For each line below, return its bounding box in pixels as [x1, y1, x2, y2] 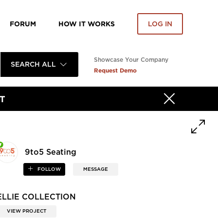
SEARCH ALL [10, 61, 56, 68]
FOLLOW [36, 167, 61, 172]
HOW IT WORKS [58, 20, 115, 27]
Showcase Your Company [94, 57, 168, 63]
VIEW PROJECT [7, 208, 47, 214]
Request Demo [94, 67, 137, 73]
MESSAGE [83, 167, 108, 172]
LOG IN [148, 20, 172, 28]
